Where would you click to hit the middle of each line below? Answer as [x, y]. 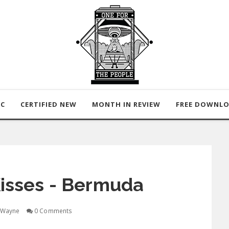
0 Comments [52, 211]
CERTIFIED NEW [49, 104]
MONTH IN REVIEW [126, 104]
